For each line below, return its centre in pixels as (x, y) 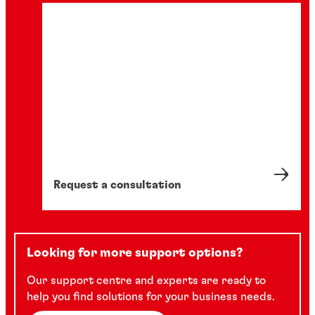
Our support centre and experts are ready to (146, 281)
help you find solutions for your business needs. (151, 297)
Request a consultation (117, 185)
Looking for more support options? (135, 253)
